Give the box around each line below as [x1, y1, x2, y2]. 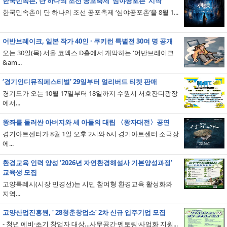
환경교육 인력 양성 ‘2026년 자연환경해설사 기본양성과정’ [3, 158, 172, 167]
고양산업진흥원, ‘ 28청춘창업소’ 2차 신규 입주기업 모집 [3, 208, 166, 217]
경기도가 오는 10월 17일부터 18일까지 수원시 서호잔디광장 [3, 89, 178, 98]
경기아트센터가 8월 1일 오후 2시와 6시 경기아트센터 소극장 [3, 129, 179, 138]
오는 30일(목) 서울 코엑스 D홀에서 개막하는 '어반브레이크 [3, 48, 174, 57]
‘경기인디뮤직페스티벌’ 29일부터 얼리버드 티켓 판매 [3, 77, 157, 86]
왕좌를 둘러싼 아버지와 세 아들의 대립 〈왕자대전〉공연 [3, 118, 170, 127]
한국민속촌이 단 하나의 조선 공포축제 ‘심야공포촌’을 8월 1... [3, 8, 178, 17]
